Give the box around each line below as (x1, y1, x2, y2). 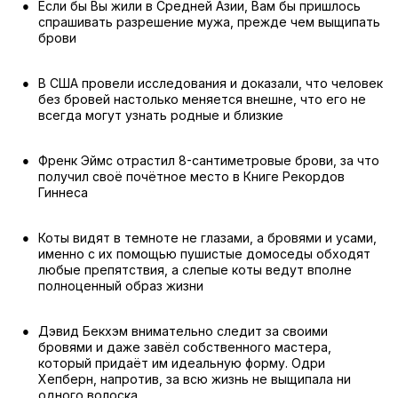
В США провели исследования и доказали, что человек (38, 76, 383, 91)
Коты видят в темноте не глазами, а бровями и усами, (38, 230, 377, 245)
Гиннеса (38, 185, 88, 200)
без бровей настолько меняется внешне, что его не (38, 92, 366, 107)
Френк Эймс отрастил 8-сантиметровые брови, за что (38, 153, 379, 168)
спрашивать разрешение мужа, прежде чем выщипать (38, 14, 380, 29)
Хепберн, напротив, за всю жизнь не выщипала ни (38, 371, 351, 386)
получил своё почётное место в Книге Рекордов (38, 169, 345, 184)
